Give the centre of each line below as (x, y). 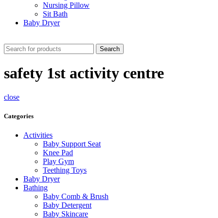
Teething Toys (65, 170)
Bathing (36, 188)
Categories (19, 116)
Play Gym (58, 162)
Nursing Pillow (66, 5)
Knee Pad (58, 153)
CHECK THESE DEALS (47, 39)
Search (110, 49)
